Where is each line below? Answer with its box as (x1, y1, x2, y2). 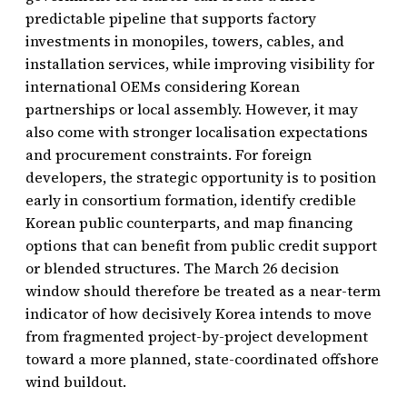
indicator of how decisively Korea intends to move (25, 303, 372, 323)
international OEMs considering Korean (25, 75, 300, 96)
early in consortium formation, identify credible (25, 189, 356, 210)
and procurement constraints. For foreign (25, 144, 312, 164)
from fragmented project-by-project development (25, 325, 368, 346)
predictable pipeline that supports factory (25, 7, 316, 28)
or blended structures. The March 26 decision (25, 257, 339, 278)
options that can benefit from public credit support (25, 234, 377, 255)
